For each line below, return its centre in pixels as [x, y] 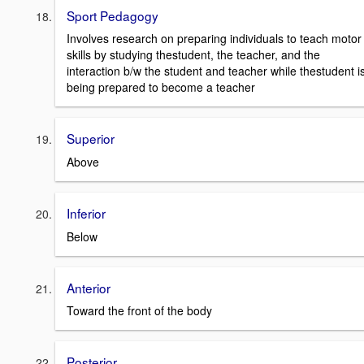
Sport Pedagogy [113, 15]
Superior [91, 139]
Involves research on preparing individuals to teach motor [214, 39]
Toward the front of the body [139, 311]
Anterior [89, 287]
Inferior [86, 213]
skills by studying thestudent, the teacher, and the [193, 55]
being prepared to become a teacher [161, 87]
